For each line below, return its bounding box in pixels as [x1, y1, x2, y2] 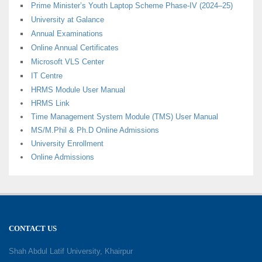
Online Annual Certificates [31, 43, 119, 52]
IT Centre [31, 71, 63, 80]
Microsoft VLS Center [31, 57, 104, 66]
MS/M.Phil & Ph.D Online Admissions [31, 125, 159, 135]
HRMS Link [31, 98, 70, 108]
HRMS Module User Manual [31, 85, 125, 94]
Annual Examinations [31, 29, 103, 38]
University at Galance [31, 15, 104, 24]
